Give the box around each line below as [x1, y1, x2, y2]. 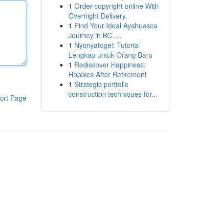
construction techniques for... [68, 89, 157, 99]
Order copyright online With [74, 1, 159, 11]
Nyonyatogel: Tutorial [74, 40, 140, 50]
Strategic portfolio [74, 79, 129, 89]
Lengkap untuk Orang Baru [68, 50, 153, 60]
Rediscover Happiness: [74, 60, 146, 69]
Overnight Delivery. [68, 11, 127, 21]
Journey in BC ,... [68, 30, 122, 40]
